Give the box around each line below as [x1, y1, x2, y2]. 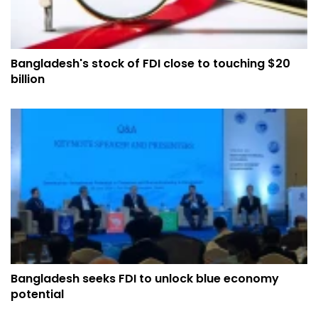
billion [11, 70, 45, 87]
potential [11, 285, 64, 302]
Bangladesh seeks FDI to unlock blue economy [11, 270, 279, 287]
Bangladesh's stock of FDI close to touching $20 [11, 55, 290, 72]
